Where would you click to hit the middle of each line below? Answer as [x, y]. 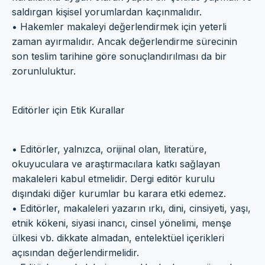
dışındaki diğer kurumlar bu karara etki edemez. [119, 193]
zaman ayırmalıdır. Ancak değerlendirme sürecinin [125, 41]
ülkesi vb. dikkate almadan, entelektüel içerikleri [118, 237]
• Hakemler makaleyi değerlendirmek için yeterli [119, 26]
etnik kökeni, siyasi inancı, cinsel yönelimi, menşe [122, 223]
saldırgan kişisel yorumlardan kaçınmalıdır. [107, 12]
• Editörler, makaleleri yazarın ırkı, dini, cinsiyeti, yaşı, [131, 208]
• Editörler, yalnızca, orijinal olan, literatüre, [109, 149]
